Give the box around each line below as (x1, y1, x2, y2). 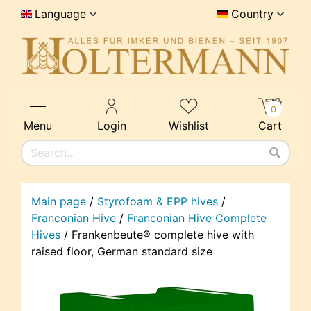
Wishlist (169, 119, 210, 133)
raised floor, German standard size (31, 244, 212, 259)
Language (35, 7, 86, 21)
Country (231, 7, 274, 21)
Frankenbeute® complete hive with (72, 228, 254, 242)
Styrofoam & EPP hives (97, 194, 218, 209)
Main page (31, 194, 86, 209)
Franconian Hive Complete (127, 211, 267, 226)
